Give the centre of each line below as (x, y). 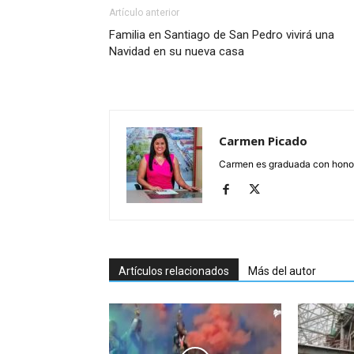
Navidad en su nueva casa (177, 52)
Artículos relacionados (174, 271)
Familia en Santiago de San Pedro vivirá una (222, 35)
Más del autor (282, 271)
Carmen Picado (263, 141)
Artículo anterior (144, 13)
